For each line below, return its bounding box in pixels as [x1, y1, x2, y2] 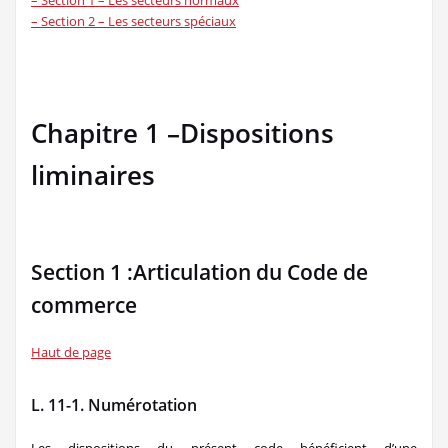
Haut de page [31, 343, 111, 361]
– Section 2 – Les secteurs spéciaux [31, 12, 236, 30]
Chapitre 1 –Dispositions [31, 115, 334, 151]
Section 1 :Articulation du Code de [31, 258, 368, 286]
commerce [31, 291, 137, 319]
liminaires [31, 157, 155, 193]
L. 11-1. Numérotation [31, 394, 197, 416]
